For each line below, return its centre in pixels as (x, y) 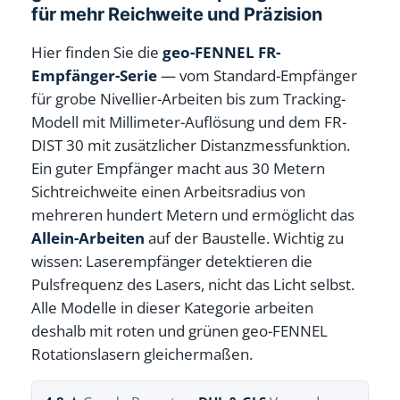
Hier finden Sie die (97, 52)
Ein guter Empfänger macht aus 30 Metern (179, 168)
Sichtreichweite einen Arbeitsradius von (169, 191)
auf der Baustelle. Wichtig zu (245, 237)
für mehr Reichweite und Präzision (177, 14)
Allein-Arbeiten (88, 237)
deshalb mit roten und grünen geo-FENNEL (180, 330)
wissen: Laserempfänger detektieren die (172, 261)
